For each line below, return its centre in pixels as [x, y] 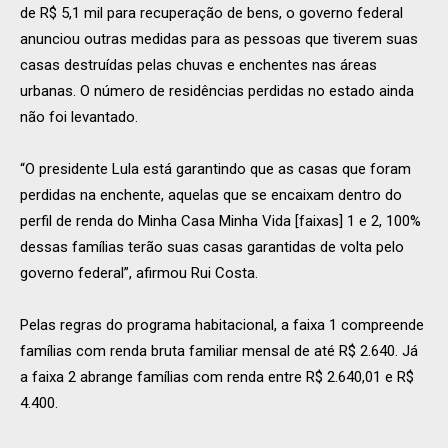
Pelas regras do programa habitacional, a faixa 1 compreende [222, 324]
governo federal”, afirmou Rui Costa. [139, 272]
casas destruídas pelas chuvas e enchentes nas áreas [198, 64]
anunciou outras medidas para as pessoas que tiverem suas [219, 38]
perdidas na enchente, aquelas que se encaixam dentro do [211, 194]
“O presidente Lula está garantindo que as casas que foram [215, 168]
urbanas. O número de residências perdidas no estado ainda [217, 90]
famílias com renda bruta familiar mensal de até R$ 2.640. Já [219, 350]
